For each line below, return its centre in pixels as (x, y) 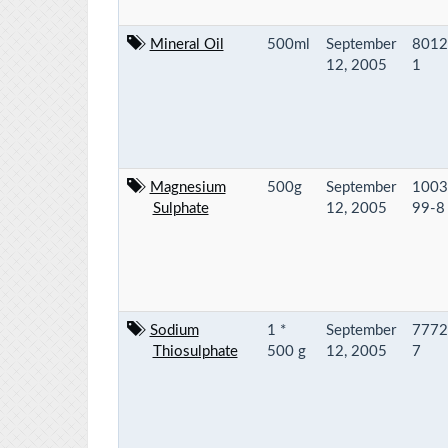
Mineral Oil (186, 44)
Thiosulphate (195, 351)
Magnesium (187, 187)
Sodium (174, 330)
